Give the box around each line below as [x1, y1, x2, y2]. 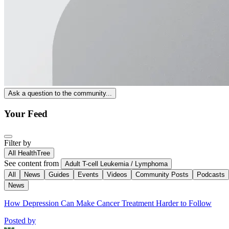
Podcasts [197, 170, 225, 178]
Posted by [4, 216, 36, 225]
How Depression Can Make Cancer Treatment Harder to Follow [4, 198, 212, 208]
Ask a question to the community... [8, 89, 112, 98]
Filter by [4, 138, 31, 147]
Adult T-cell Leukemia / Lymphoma [65, 159, 168, 168]
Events [78, 170, 99, 178]
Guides [49, 170, 70, 178]
